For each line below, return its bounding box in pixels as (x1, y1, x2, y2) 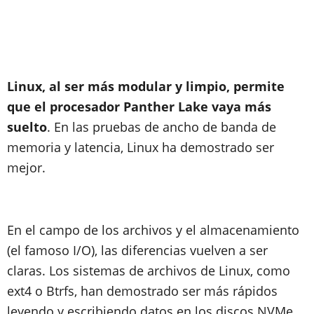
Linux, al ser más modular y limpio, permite (7, 78, 285, 95)
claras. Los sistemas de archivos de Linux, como (7, 262, 290, 279)
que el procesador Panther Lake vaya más (7, 98, 271, 115)
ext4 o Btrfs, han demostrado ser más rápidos (7, 282, 278, 299)
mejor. (7, 159, 49, 176)
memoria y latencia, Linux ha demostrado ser (7, 139, 274, 156)
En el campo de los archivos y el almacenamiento (7, 221, 299, 238)
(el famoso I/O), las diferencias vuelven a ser (7, 242, 268, 259)
